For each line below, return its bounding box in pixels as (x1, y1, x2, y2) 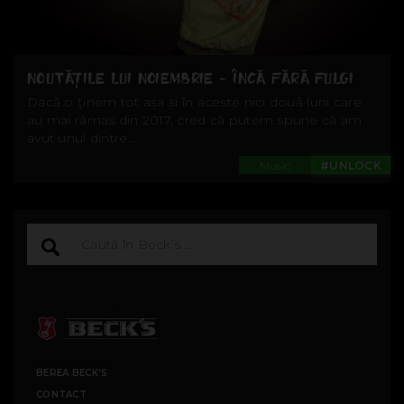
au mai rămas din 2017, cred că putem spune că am (27, 111, 363, 128)
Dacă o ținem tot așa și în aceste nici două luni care (27, 93, 362, 110)
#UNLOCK (320, 158, 381, 172)
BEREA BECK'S (36, 366, 108, 379)
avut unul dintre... (27, 129, 137, 146)
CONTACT (36, 388, 87, 400)
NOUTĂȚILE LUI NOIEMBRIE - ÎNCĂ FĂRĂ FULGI (27, 68, 354, 88)
